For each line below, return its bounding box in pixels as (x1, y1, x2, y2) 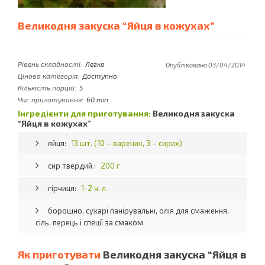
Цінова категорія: (18, 72, 80, 80)
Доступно (82, 72, 118, 80)
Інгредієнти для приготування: (18, 108, 153, 118)
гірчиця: (48, 183, 79, 193)
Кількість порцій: (18, 83, 77, 92)
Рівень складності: (18, 60, 83, 68)
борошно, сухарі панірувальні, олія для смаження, (48, 206, 230, 215)
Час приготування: (18, 95, 84, 104)
